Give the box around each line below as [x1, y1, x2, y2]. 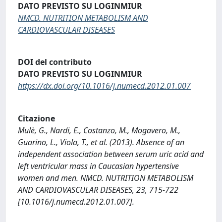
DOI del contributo [18, 56, 92, 68]
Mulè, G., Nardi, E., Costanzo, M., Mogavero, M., [18, 124, 180, 136]
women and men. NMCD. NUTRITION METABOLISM [18, 172, 193, 183]
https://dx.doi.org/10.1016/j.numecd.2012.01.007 [18, 80, 191, 92]
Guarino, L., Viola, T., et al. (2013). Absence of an [18, 136, 184, 148]
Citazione [18, 112, 55, 124]
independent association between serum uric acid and [18, 148, 204, 160]
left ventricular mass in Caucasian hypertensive [18, 160, 179, 171]
